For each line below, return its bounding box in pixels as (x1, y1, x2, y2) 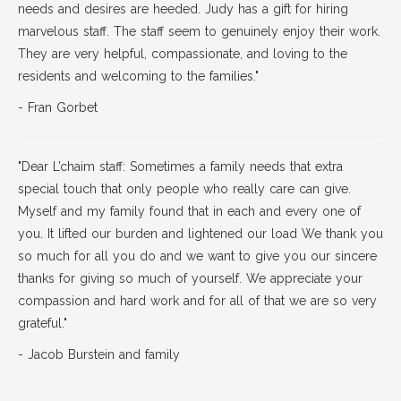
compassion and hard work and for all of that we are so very (18, 294, 377, 308)
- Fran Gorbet (18, 100, 98, 115)
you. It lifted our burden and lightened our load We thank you (18, 226, 383, 241)
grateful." (18, 316, 67, 330)
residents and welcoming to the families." (18, 69, 259, 83)
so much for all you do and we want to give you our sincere (18, 249, 377, 263)
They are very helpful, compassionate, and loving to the (18, 47, 347, 61)
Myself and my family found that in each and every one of (18, 204, 361, 218)
